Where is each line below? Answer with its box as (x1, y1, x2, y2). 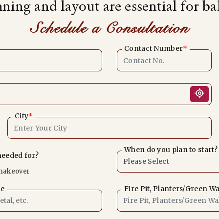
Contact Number (124, 44, 183, 53)
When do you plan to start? (124, 145, 218, 154)
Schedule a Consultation (30, 19, 189, 38)
